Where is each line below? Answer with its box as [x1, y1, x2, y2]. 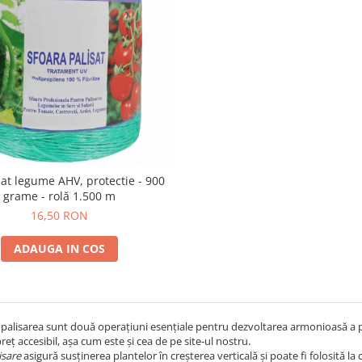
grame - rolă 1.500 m [3, 187, 116, 204]
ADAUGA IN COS [14, 240, 106, 256]
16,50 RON [31, 207, 89, 223]
